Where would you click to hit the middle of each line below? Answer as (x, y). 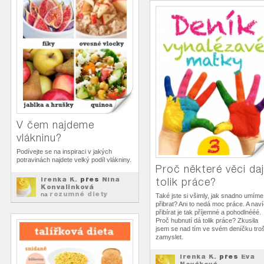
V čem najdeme (55, 125)
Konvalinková (67, 187)
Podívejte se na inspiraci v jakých (64, 151)
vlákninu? (39, 138)
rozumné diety (79, 194)
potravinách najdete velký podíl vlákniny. (74, 160)
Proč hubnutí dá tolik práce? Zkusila (207, 220)
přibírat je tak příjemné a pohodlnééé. (208, 212)
